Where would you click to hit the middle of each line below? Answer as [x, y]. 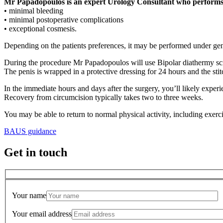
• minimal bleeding [34, 11]
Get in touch [36, 153]
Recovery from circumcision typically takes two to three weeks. [104, 98]
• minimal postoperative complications [64, 20]
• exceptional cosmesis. [40, 29]
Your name [29, 196]
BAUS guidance [30, 131]
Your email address [42, 214]
